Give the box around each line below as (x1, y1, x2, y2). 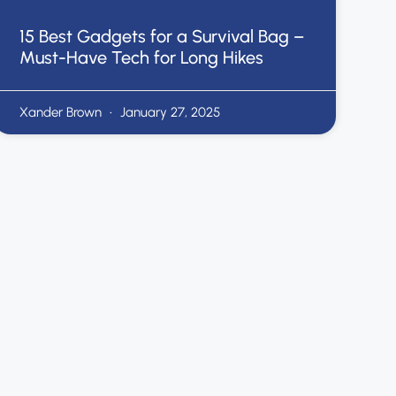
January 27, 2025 (116, 103, 220, 120)
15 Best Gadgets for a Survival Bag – (19, 25, 304, 47)
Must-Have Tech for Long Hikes (19, 46, 263, 68)
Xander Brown (19, 103, 105, 120)
